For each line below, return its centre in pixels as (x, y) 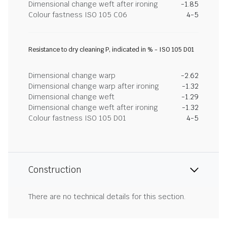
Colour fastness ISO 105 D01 (77, 118)
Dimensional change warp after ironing (94, 86)
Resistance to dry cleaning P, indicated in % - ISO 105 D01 (111, 50)
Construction (55, 170)
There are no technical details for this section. (107, 197)
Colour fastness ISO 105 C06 (78, 15)
